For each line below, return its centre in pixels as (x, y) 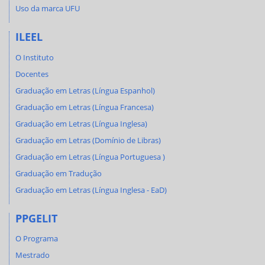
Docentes (32, 74)
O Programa (37, 239)
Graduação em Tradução (59, 173)
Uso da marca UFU (48, 9)
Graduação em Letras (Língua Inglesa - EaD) (91, 190)
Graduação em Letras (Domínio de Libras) (88, 140)
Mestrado (33, 255)
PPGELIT (36, 218)
